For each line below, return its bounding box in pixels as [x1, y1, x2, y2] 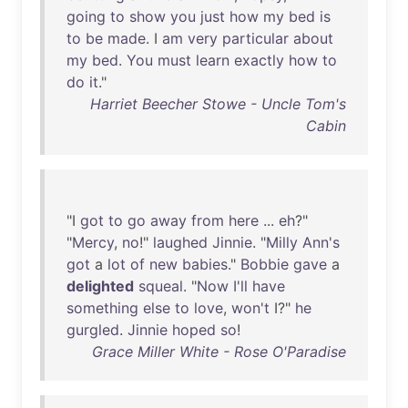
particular [222, 29, 289, 47]
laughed [153, 233, 208, 251]
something [66, 299, 138, 317]
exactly [234, 51, 284, 69]
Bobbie [240, 255, 289, 273]
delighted [66, 277, 134, 295]
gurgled [66, 321, 119, 339]
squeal [138, 277, 183, 295]
